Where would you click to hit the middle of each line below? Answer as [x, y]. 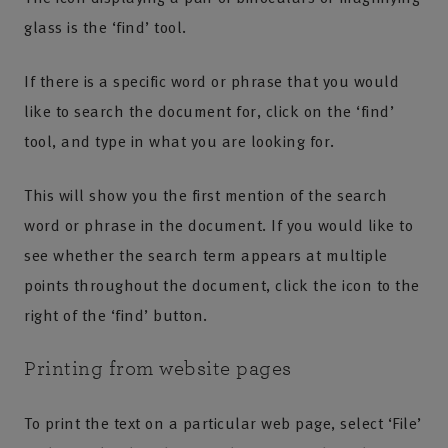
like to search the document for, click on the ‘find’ [209, 111]
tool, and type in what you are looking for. [179, 141]
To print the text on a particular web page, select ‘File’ [223, 423]
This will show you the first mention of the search [205, 195]
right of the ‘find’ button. [116, 315]
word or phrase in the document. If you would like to [218, 225]
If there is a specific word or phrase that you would [211, 81]
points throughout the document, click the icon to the [222, 285]
